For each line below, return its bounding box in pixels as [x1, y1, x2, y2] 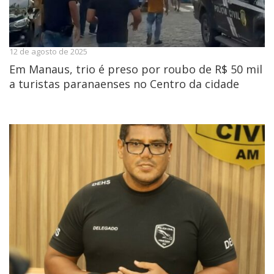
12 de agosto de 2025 [9, 46, 87, 57]
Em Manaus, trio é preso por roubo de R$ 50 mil [9, 62, 262, 77]
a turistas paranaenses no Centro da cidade [9, 76, 239, 92]
